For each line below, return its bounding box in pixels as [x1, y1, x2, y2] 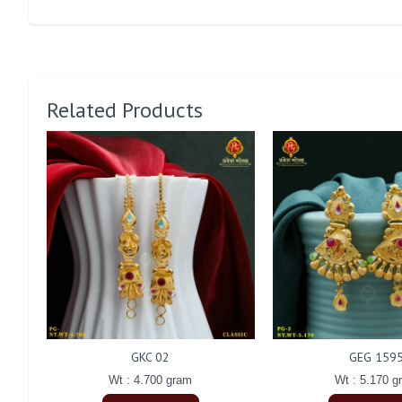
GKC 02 [131, 348, 170, 365]
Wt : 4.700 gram [109, 372, 193, 387]
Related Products [47, 96, 203, 124]
